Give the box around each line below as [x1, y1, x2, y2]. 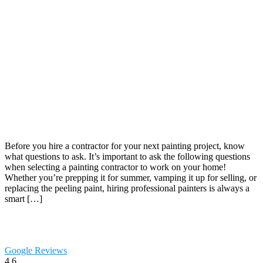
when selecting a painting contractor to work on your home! [5, 161, 226, 172]
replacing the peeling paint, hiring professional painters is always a [5, 183, 249, 193]
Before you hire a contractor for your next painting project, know [5, 140, 245, 151]
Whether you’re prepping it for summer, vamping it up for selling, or [5, 172, 257, 183]
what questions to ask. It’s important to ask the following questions [5, 151, 250, 161]
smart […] [5, 193, 42, 204]
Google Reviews [5, 245, 67, 255]
